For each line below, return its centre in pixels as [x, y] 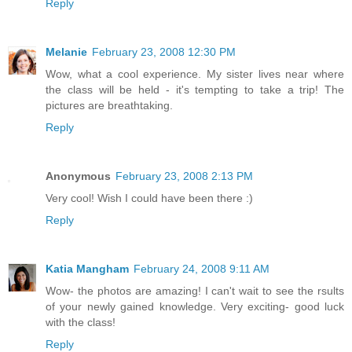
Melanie [66, 52]
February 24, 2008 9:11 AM [202, 269]
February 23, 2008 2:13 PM [184, 176]
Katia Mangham [87, 269]
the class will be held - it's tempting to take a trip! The [195, 90]
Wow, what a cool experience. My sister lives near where [195, 74]
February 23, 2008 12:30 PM [164, 52]
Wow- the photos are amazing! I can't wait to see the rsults [195, 291]
